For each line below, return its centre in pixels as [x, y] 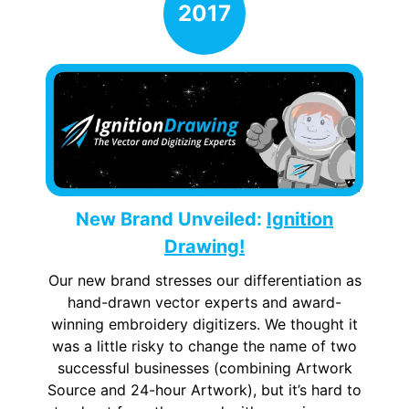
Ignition [300, 219]
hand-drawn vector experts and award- [204, 302]
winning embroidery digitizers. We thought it [204, 324]
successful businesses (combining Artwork [204, 367]
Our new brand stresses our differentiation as [204, 280]
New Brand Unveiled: [171, 219]
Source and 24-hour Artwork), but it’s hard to [204, 389]
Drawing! [204, 246]
